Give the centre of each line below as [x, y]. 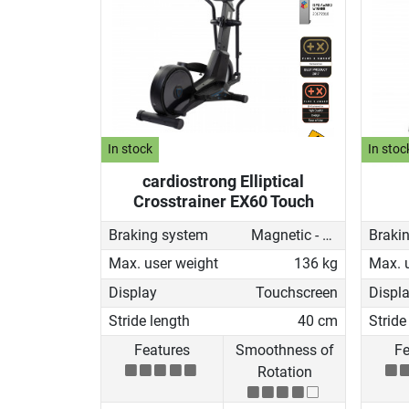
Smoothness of [284, 350]
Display [133, 292]
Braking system [158, 236]
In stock [131, 150]
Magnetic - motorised [327, 236]
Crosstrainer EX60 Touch [223, 201]
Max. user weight [163, 264]
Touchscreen [297, 292]
